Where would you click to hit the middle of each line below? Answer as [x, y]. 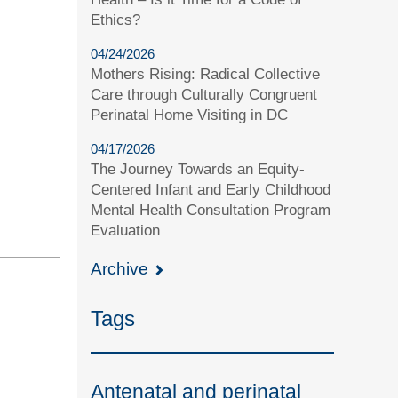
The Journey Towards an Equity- [198, 169]
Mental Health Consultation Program [211, 210]
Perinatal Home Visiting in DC [190, 115]
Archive [122, 268]
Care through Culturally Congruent [204, 94]
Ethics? [116, 20]
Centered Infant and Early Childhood [211, 189]
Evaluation [126, 230]
